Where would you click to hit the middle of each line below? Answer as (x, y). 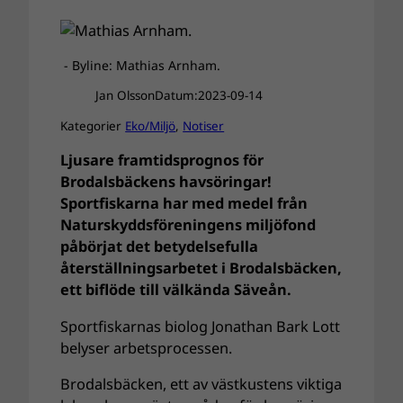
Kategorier (93, 125)
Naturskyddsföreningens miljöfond (188, 225)
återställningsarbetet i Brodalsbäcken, (201, 269)
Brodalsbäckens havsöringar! (166, 182)
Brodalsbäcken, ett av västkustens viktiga (201, 384)
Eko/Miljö (151, 125)
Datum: (176, 96)
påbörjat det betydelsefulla (160, 247)
